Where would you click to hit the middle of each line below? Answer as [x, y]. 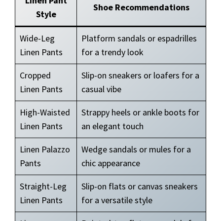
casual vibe [101, 89]
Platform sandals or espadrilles [139, 38]
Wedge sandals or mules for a [136, 149]
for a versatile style [117, 200]
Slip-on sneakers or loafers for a [140, 75]
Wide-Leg [37, 38]
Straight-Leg [43, 186]
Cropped [35, 75]
